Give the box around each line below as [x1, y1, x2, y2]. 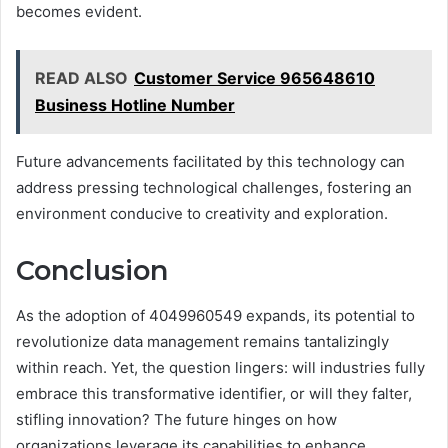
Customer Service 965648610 [134, 68, 375, 89]
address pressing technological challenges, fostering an [16, 178, 412, 198]
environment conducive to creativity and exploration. [16, 204, 388, 224]
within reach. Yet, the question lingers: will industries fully [16, 357, 425, 377]
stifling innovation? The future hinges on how [16, 409, 337, 429]
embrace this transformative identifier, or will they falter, [16, 383, 412, 403]
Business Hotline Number [35, 95, 235, 116]
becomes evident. [16, 2, 142, 22]
